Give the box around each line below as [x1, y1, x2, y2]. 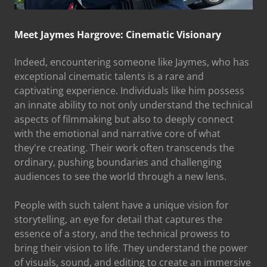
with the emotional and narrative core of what [14, 127, 221, 140]
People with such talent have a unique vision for [14, 198, 229, 212]
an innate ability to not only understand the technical [14, 98, 253, 111]
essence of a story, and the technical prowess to [14, 227, 230, 240]
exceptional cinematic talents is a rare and [14, 70, 204, 83]
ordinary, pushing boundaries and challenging [14, 156, 222, 169]
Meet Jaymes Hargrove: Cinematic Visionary [14, 28, 221, 41]
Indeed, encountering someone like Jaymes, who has [14, 55, 249, 69]
